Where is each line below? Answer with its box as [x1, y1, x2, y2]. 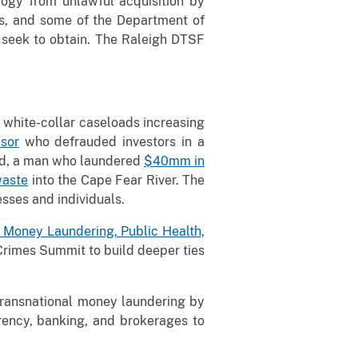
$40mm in [144, 153, 205, 169]
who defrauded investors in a [18, 133, 205, 149]
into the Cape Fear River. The [28, 172, 205, 188]
